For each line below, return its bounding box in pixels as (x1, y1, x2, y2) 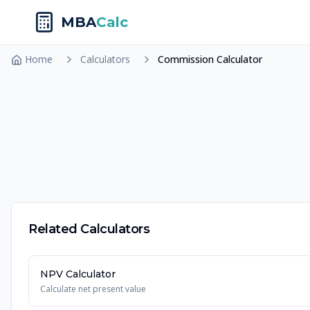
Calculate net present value (40, 283, 146, 295)
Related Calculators (28, 221, 150, 237)
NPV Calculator (40, 268, 116, 280)
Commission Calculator (158, 53, 262, 66)
